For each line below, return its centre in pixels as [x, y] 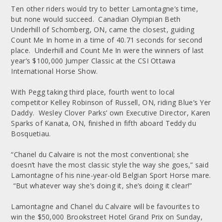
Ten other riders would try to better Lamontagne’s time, [105, 8]
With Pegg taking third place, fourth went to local [93, 92]
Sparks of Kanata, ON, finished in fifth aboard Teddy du [104, 123]
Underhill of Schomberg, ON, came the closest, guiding [103, 29]
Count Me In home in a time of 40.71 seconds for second [107, 40]
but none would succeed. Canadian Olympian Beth [96, 19]
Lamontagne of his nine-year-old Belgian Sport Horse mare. [111, 175]
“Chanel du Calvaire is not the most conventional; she [100, 154]
